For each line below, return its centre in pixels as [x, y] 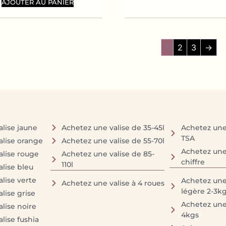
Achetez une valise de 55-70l [113, 140]
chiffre [193, 162]
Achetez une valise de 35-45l [113, 127]
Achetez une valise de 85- [108, 154]
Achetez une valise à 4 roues [113, 183]
